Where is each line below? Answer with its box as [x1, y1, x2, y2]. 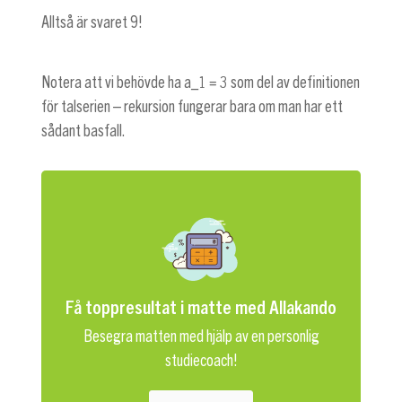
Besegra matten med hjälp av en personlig [83, 328, 319, 345]
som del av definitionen [231, 74, 360, 91]
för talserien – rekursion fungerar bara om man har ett [41, 98, 343, 115]
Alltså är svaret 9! [41, 14, 143, 31]
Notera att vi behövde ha [41, 74, 184, 91]
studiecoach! [164, 352, 238, 369]
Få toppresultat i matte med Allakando [66, 293, 336, 318]
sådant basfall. [41, 122, 126, 139]
